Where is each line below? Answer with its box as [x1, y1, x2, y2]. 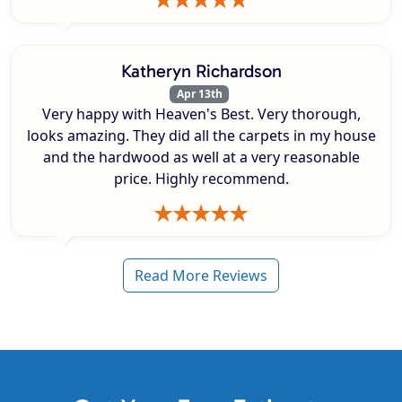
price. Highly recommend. [113, 169, 289, 189]
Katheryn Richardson [120, 60, 282, 83]
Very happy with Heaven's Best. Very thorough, [41, 104, 361, 125]
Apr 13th [176, 86, 223, 102]
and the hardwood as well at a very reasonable [42, 147, 360, 168]
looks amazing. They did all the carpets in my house [26, 126, 376, 146]
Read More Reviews [135, 266, 267, 286]
